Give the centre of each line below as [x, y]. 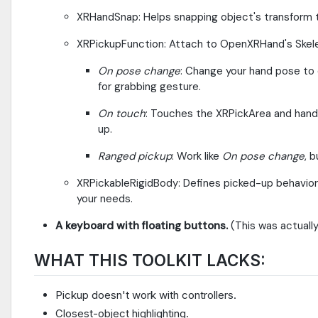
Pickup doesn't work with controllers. [146, 295]
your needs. [105, 199]
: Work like [197, 157]
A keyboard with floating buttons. [142, 226]
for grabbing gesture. [149, 87]
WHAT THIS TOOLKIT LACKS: [150, 261]
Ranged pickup [135, 157]
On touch [122, 114]
